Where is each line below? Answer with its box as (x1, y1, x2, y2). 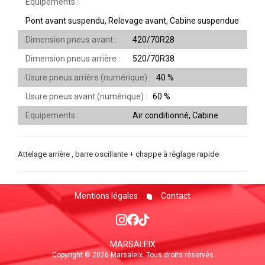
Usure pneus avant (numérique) (25, 92, 146, 101)
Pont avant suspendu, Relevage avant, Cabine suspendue (25, 16, 239, 25)
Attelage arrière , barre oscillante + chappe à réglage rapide (18, 150, 219, 159)
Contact (159, 191, 190, 201)
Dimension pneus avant (25, 35, 115, 44)
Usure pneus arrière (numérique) (25, 73, 149, 82)
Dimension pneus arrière (25, 54, 118, 63)
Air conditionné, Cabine (132, 111, 218, 120)
